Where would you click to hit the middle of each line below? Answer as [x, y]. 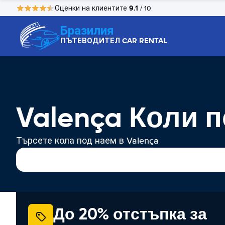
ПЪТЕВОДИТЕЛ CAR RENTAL [114, 41]
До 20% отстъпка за [130, 214]
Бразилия [87, 30]
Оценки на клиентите [92, 8]
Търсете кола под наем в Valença [87, 141]
